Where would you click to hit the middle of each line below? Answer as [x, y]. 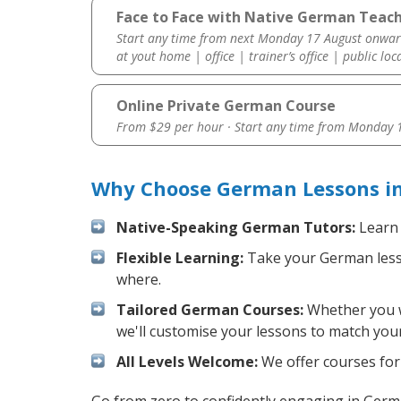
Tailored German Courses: [210, 310]
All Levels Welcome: [187, 362]
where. [139, 280]
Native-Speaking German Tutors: [236, 228]
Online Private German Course [226, 106]
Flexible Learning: [180, 258]
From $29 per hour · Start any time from [232, 127]
